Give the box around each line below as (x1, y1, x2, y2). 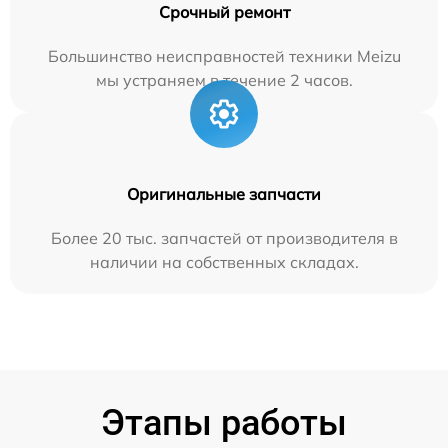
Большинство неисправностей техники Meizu (47, 45, 401, 66)
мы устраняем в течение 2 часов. (95, 69, 353, 90)
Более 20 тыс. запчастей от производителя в (50, 227, 398, 248)
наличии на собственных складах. (89, 251, 359, 272)
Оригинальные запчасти (127, 183, 321, 204)
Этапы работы (101, 401, 347, 444)
